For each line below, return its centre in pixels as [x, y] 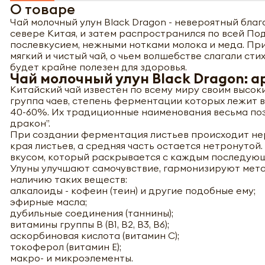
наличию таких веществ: [69, 179]
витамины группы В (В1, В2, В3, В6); [90, 224]
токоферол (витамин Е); [66, 246]
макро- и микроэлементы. [72, 258]
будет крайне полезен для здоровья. [98, 67]
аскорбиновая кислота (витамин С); [95, 235]
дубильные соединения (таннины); [92, 213]
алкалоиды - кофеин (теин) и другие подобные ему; [133, 190]
